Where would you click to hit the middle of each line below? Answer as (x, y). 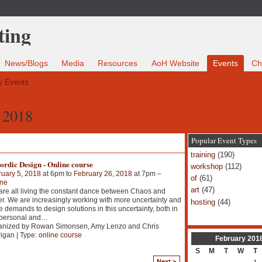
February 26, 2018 (103, 173)
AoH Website (175, 63)
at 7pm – (146, 173)
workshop (206, 166)
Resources (118, 63)
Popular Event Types (224, 140)
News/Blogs (27, 63)
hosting (203, 202)
